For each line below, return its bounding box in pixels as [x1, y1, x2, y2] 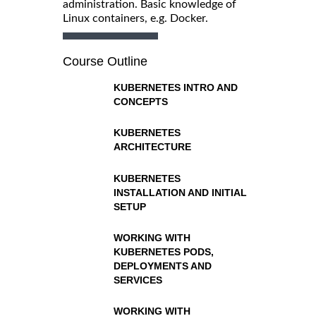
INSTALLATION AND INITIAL [113, 186, 247, 198]
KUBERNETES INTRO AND [113, 81, 238, 93]
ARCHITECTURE [113, 141, 191, 153]
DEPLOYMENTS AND [113, 260, 212, 272]
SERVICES [113, 274, 162, 286]
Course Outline [63, 54, 147, 68]
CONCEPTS [113, 95, 168, 107]
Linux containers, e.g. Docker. [63, 12, 208, 24]
